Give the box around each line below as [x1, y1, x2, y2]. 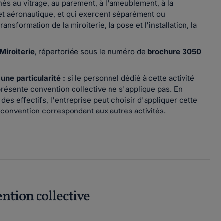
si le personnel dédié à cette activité [65, 74, 194, 83]
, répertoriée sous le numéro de [35, 47, 147, 56]
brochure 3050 [147, 47, 201, 56]
